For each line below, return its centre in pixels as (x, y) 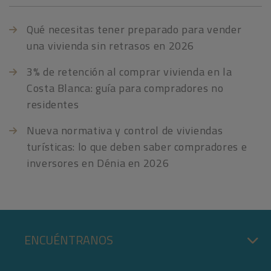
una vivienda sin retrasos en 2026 (111, 46)
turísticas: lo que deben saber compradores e (137, 147)
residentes (53, 105)
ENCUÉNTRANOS (69, 240)
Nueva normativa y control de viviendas (125, 131)
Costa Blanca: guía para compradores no (125, 88)
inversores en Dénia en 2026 (98, 163)
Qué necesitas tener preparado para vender (134, 30)
